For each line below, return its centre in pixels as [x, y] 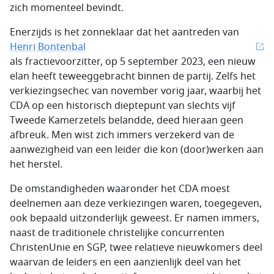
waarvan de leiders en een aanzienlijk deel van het [125, 262]
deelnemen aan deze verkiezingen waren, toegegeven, [136, 204]
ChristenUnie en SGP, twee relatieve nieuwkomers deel [136, 248]
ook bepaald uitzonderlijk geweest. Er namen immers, [135, 218]
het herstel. [36, 165]
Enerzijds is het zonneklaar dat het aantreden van [124, 32]
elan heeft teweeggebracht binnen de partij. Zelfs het [133, 76]
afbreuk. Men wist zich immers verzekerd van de [122, 135]
